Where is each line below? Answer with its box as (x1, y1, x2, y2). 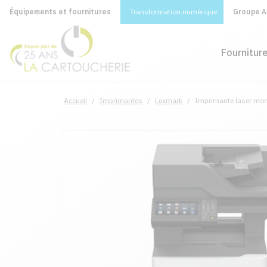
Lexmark (155, 96, 182, 105)
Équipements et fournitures (10, 7, 111, 16)
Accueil (64, 96, 87, 105)
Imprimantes (100, 96, 142, 105)
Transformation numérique (130, 7, 217, 16)
